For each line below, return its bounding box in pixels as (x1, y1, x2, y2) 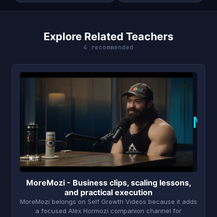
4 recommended (83, 43, 134, 52)
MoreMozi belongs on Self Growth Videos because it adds (20, 198, 197, 206)
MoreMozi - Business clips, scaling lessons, (26, 178, 191, 188)
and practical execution (64, 187, 153, 198)
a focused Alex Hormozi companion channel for (35, 207, 182, 215)
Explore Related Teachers (44, 30, 173, 43)
